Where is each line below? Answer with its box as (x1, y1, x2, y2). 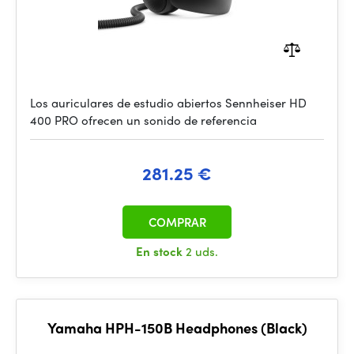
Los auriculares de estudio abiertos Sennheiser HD (30, 94, 307, 111)
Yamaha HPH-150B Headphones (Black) (47, 318, 307, 337)
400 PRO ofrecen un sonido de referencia (30, 111, 257, 129)
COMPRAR (148, 213, 206, 231)
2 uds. (186, 243, 218, 260)
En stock (136, 243, 186, 260)
